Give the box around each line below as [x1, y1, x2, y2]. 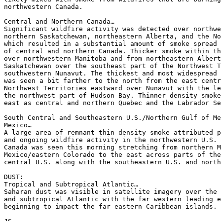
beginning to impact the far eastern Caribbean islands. [4, 203, 217, 210]
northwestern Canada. [4, 3, 83, 10]
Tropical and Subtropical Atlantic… [4, 181, 138, 188]
